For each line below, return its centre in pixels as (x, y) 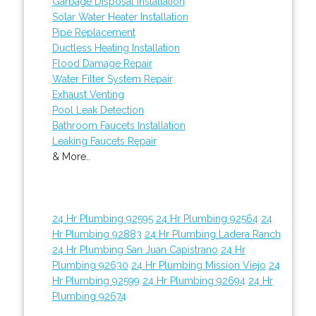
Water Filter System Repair (112, 79)
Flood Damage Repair (102, 63)
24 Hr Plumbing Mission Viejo (198, 265)
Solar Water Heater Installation (120, 17)
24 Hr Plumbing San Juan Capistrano (135, 249)
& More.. (71, 156)
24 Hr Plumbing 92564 (207, 218)
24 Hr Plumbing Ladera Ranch (212, 234)
